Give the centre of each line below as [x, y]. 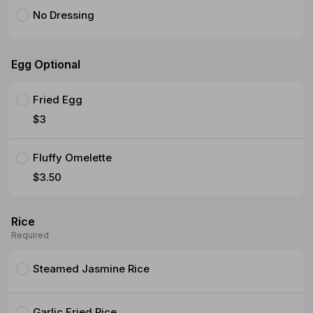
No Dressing [64, 15]
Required [30, 235]
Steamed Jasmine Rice [92, 269]
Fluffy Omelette [73, 158]
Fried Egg [58, 100]
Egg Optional [46, 64]
